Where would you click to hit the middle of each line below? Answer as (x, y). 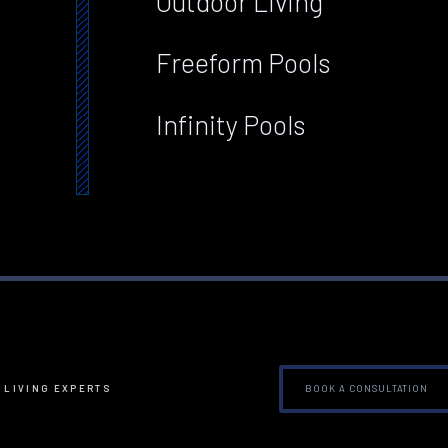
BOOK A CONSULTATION (367, 388)
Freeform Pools (244, 62)
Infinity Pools (231, 123)
